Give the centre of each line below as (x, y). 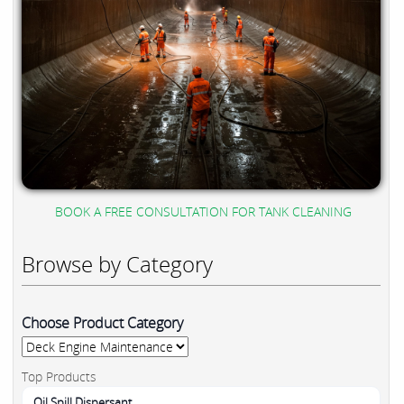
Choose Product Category (102, 322)
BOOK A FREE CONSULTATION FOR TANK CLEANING (203, 211)
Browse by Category (117, 263)
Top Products (59, 376)
